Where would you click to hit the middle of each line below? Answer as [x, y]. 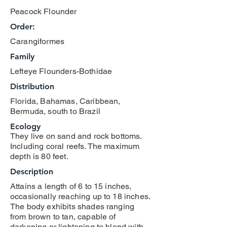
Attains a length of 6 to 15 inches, [71, 186]
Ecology [25, 126]
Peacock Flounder [44, 11]
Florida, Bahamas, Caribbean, [65, 101]
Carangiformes [37, 41]
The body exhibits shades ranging [72, 206]
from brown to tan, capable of [63, 217]
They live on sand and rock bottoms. [76, 136]
